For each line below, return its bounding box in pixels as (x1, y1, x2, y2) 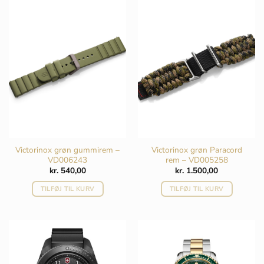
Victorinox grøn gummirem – (15, 144, 120, 156)
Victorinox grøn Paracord (151, 144, 242, 156)
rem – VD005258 (165, 154, 228, 166)
